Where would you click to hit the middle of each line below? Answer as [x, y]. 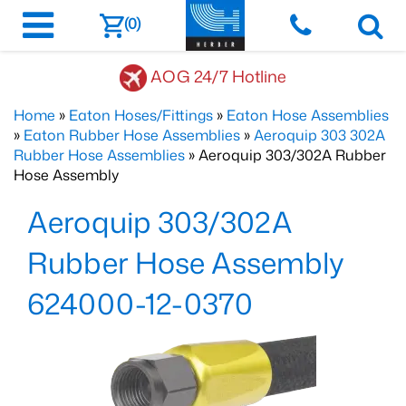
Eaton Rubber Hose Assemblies [132, 135]
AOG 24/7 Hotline [218, 76]
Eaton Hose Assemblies [308, 115]
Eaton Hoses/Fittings [141, 115]
